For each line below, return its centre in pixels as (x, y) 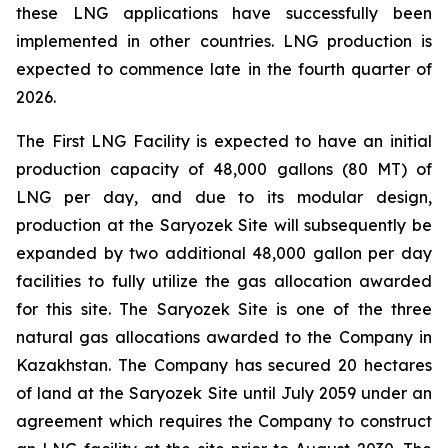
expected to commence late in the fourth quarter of (224, 69)
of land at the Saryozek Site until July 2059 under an (224, 393)
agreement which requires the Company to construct (224, 421)
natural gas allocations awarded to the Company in (224, 337)
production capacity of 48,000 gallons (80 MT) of (224, 169)
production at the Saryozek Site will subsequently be (224, 225)
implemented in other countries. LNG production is (224, 41)
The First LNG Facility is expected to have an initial (224, 141)
